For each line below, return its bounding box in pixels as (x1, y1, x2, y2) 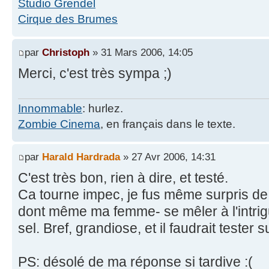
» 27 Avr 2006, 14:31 (120, 151, 216, 163)
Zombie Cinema (18, 117, 100, 130)
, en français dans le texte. (100, 117, 235, 130)
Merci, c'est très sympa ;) (18, 65, 172, 81)
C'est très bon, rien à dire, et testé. (18, 170, 228, 186)
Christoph (42, 46, 89, 58)
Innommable (18, 101, 82, 115)
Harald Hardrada (42, 151, 120, 163)
